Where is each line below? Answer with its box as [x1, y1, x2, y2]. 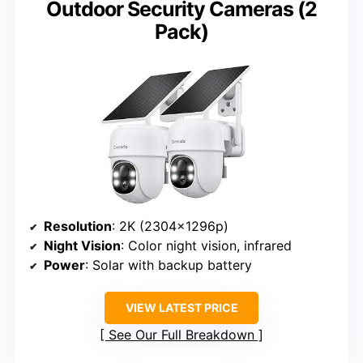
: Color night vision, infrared [121, 237, 292, 254]
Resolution [44, 217, 112, 234]
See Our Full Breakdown [109, 326, 254, 343]
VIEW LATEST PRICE [125, 300, 238, 314]
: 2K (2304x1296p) [112, 217, 228, 234]
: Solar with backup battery [85, 256, 252, 273]
